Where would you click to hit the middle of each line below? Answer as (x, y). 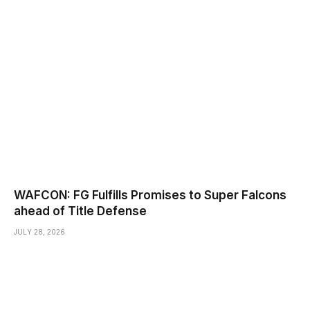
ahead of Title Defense (80, 211)
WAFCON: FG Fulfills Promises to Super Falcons (150, 195)
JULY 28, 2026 (39, 232)
